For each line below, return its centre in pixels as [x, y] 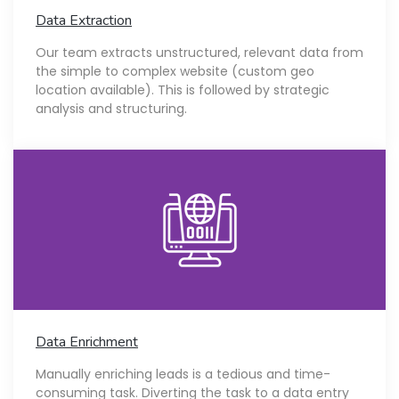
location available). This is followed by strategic [183, 90]
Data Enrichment [87, 342]
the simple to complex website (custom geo [175, 71]
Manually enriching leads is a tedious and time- [183, 374]
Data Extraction [84, 20]
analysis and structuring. [111, 108]
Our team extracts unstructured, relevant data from [199, 52]
